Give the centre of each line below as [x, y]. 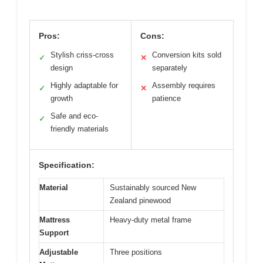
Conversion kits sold [187, 55]
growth [62, 98]
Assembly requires [184, 85]
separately [170, 68]
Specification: [67, 165]
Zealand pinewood [140, 200]
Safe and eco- [74, 116]
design [62, 68]
